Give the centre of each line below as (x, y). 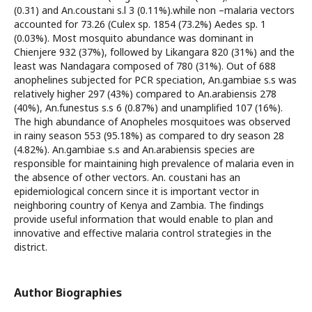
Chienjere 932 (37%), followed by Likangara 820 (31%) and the (154, 52)
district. (31, 247)
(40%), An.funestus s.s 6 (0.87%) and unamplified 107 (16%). (148, 108)
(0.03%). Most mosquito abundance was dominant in (134, 38)
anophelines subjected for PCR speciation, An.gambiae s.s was (155, 80)
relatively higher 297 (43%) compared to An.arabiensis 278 (145, 94)
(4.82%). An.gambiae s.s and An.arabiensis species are (134, 149)
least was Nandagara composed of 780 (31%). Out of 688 (145, 66)
